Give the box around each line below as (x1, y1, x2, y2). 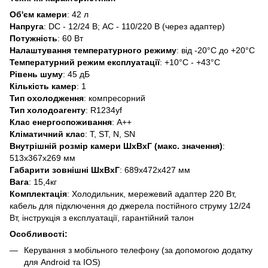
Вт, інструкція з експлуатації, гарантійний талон (10, 212, 194, 223)
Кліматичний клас (10, 129, 85, 139)
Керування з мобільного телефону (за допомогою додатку (24, 245, 252, 255)
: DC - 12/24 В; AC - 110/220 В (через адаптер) (44, 21, 225, 31)
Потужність (10, 33, 57, 43)
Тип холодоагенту (10, 105, 86, 115)
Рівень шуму (10, 69, 63, 79)
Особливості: (10, 229, 68, 239)
